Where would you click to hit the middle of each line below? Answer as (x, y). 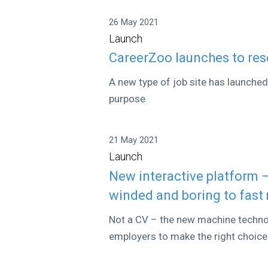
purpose (127, 99)
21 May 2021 (134, 140)
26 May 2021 (134, 22)
